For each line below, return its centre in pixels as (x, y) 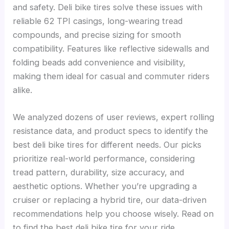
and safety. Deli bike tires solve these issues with (108, 7)
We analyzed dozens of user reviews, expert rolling (114, 117)
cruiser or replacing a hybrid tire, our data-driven (110, 200)
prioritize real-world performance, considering (104, 158)
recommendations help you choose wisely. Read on (113, 213)
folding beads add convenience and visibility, (99, 62)
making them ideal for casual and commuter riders (111, 76)
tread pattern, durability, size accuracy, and (99, 172)
